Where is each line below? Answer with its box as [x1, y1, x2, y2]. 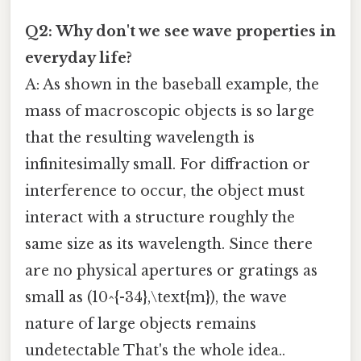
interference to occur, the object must [25, 181, 305, 200]
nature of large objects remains [25, 314, 256, 333]
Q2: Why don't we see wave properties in [25, 22, 336, 40]
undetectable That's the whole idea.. [25, 341, 285, 359]
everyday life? [25, 48, 132, 67]
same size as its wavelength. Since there [25, 234, 313, 253]
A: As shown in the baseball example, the [25, 75, 319, 93]
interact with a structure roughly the [25, 208, 295, 226]
